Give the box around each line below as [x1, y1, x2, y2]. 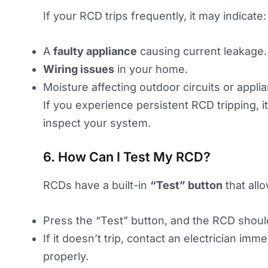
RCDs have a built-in [43, 178, 150, 191]
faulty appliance [53, 45, 137, 58]
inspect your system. [43, 117, 151, 130]
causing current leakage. [137, 45, 267, 58]
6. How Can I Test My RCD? [43, 148, 211, 165]
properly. [43, 249, 89, 263]
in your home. [114, 63, 188, 76]
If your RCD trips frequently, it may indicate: [43, 10, 266, 23]
